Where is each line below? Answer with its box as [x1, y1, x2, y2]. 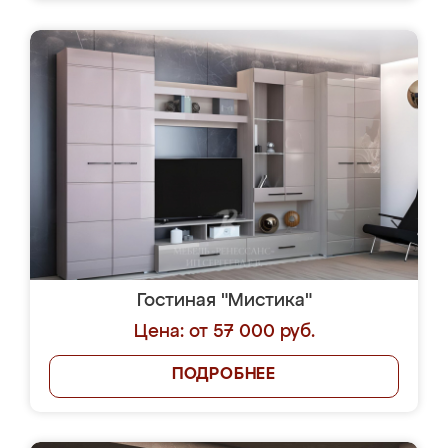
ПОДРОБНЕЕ [171, 367, 277, 383]
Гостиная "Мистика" [136, 292, 312, 310]
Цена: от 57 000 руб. [133, 323, 315, 341]
